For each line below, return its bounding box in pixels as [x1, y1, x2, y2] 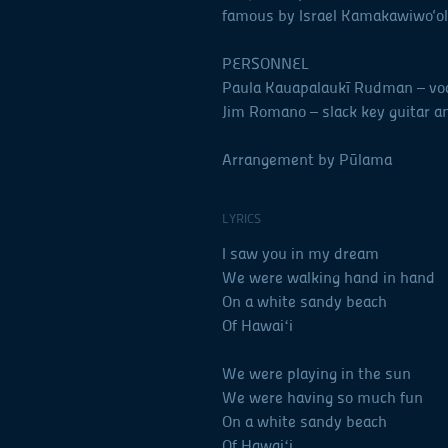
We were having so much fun [222, 388, 423, 408]
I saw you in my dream [222, 244, 379, 264]
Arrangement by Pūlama [222, 150, 392, 170]
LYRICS [222, 211, 261, 227]
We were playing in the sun [222, 364, 411, 384]
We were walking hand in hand [222, 268, 435, 288]
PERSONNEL [222, 54, 309, 74]
